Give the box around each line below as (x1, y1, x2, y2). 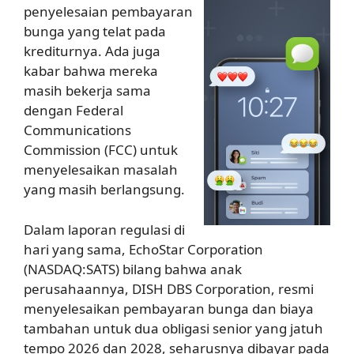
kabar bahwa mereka (24, 62, 158, 80)
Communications (24, 121, 131, 139)
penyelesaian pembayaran (24, 2, 193, 21)
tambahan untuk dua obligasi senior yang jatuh (24, 318, 323, 337)
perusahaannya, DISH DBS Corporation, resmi (24, 279, 314, 298)
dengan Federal (24, 101, 123, 119)
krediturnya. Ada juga (24, 42, 160, 60)
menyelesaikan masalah (24, 160, 178, 179)
